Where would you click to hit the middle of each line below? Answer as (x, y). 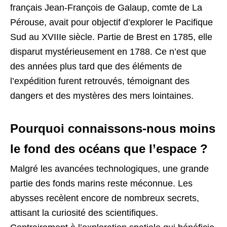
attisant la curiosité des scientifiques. (84, 213)
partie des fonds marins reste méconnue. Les (101, 183)
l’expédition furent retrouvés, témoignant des (100, 81)
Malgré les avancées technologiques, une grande (109, 168)
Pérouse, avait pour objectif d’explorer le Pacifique (111, 22)
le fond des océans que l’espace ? (109, 148)
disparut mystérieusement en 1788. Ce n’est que (108, 51)
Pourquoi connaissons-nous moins (113, 128)
